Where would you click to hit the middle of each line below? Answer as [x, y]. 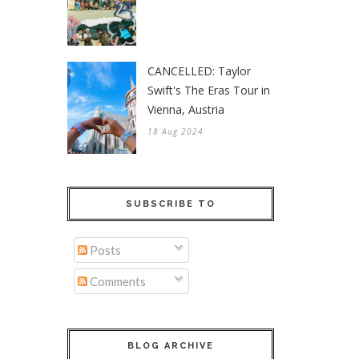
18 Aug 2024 [175, 131]
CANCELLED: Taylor [199, 71]
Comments [116, 282]
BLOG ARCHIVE [171, 345]
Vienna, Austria [186, 109]
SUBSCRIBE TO [171, 204]
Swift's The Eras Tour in [209, 90]
